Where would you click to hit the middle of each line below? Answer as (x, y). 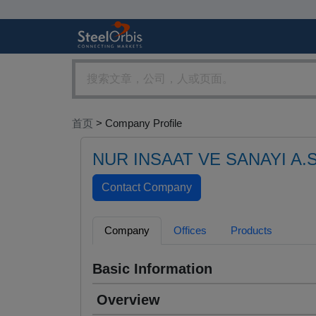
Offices (190, 231)
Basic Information (152, 269)
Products (251, 231)
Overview (128, 300)
